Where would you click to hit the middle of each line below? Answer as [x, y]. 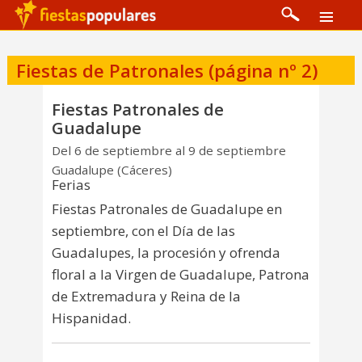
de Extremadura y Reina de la [146, 296]
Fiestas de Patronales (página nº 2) [167, 70]
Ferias [71, 185]
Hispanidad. [91, 318]
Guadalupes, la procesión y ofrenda [166, 252]
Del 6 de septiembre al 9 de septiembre [169, 150]
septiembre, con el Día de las [143, 230]
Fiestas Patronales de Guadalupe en [167, 208]
